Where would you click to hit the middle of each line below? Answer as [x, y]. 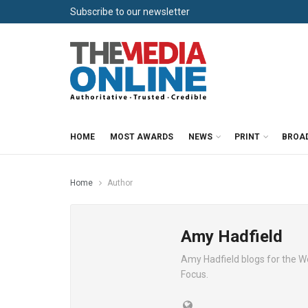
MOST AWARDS [142, 137]
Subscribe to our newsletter [130, 12]
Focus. [195, 274]
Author [120, 183]
